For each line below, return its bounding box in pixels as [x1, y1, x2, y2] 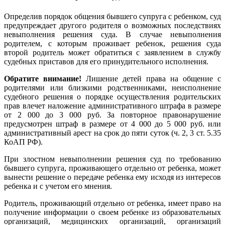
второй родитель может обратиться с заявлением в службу [4, 48, 221, 57]
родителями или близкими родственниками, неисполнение [4, 83, 221, 92]
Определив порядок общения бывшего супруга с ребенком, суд [4, 12, 221, 21]
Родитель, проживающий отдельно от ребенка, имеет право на [4, 198, 221, 207]
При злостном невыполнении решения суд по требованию [4, 154, 221, 163]
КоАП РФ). [4, 137, 43, 146]
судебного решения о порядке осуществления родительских [4, 92, 221, 101]
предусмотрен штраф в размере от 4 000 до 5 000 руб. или [4, 119, 221, 128]
